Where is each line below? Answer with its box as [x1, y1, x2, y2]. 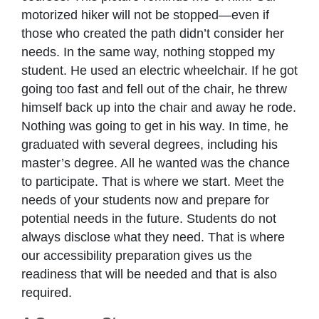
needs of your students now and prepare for [21, 192, 269, 207]
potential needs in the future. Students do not [21, 211, 276, 226]
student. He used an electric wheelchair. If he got [21, 63, 298, 78]
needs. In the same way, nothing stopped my [21, 44, 275, 59]
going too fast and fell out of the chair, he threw [21, 81, 287, 96]
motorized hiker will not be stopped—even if [21, 7, 269, 22]
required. [21, 285, 72, 300]
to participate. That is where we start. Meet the [21, 174, 284, 189]
